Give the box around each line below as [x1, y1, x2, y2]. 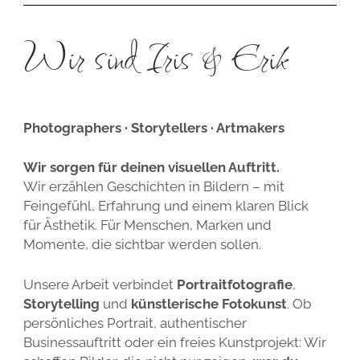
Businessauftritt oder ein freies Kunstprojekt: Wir [22, 333, 326, 350]
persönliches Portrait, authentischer [22, 314, 247, 331]
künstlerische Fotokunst [130, 295, 287, 312]
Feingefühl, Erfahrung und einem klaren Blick [22, 198, 309, 215]
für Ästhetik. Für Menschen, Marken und [22, 217, 272, 234]
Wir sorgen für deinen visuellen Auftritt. [22, 159, 280, 176]
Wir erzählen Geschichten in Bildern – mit [22, 178, 284, 195]
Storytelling [22, 295, 100, 312]
